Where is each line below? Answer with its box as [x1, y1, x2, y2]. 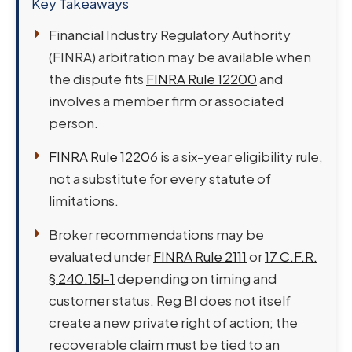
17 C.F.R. [265, 247, 317, 265]
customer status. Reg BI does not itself [49, 291, 291, 309]
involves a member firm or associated [49, 91, 284, 109]
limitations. [49, 191, 119, 209]
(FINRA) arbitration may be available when [49, 47, 311, 65]
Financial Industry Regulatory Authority [49, 25, 291, 43]
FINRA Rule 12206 [49, 147, 158, 165]
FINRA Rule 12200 [146, 69, 257, 87]
